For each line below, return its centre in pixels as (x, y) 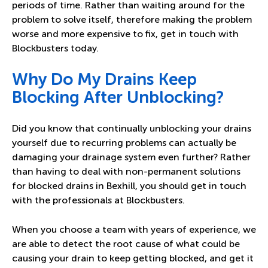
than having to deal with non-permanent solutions (126, 172)
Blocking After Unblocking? (118, 98)
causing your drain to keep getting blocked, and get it (133, 258)
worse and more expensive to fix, (86, 34)
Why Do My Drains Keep (104, 80)
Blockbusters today (54, 48)
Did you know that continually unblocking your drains (132, 129)
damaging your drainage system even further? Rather (131, 157)
